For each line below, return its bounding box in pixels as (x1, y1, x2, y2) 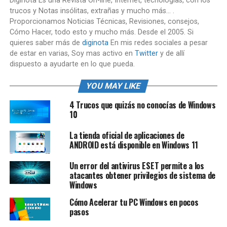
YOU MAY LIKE (85, 81, 142, 91)
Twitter (134, 49, 158, 58)
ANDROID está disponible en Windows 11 (69, 139, 199, 152)
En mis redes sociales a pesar (108, 39, 208, 47)
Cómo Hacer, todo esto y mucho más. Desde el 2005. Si (9, 28, 194, 36)
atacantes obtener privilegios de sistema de (69, 169, 216, 182)
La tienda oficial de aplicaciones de (69, 129, 184, 142)
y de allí (158, 49, 184, 58)
